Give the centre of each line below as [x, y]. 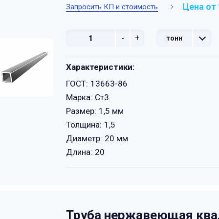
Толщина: [84, 125]
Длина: [79, 152]
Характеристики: [100, 67]
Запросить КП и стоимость [112, 7]
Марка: [79, 97]
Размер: [81, 111]
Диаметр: [84, 138]
